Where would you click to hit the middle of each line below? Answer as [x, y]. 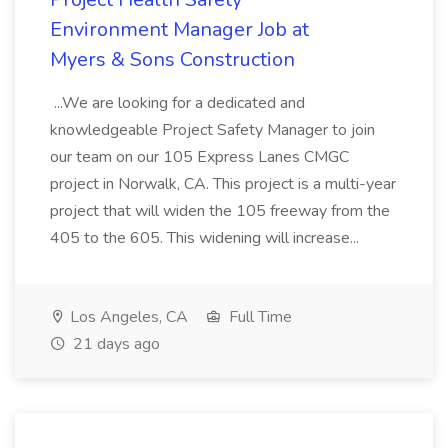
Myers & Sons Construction [172, 59]
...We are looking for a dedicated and [177, 103]
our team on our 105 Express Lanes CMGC [199, 157]
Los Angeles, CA [127, 317]
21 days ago [114, 344]
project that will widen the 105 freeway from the [220, 211]
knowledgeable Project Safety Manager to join [212, 130]
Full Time [258, 317]
